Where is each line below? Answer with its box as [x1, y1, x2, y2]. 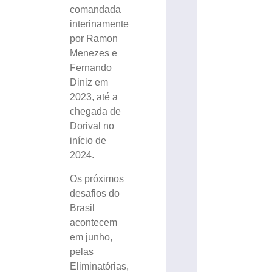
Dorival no [70, 121, 115, 132]
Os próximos [70, 173, 124, 184]
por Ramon [70, 33, 118, 44]
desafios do [70, 188, 120, 199]
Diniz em [70, 77, 109, 88]
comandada [70, 4, 121, 15]
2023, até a [70, 92, 118, 103]
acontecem [70, 217, 118, 228]
